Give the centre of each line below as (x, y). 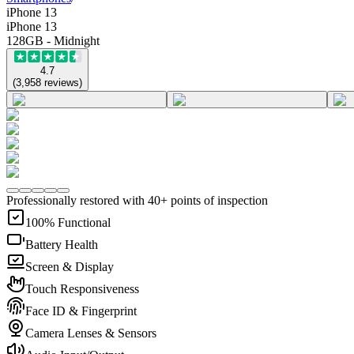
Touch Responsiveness (82, 288)
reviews (62, 82)
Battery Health (62, 244)
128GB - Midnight (53, 40)
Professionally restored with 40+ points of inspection (137, 200)
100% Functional (68, 222)
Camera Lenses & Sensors (91, 333)
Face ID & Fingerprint (81, 311)
